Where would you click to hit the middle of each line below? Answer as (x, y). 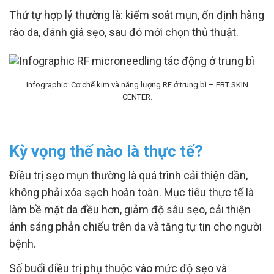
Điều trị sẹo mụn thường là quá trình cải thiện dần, (128, 175)
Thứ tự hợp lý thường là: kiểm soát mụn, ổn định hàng (137, 15)
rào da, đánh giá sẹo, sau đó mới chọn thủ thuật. (124, 32)
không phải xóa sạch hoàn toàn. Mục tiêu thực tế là (131, 192)
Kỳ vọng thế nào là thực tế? (106, 151)
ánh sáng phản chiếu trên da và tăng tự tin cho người (135, 227)
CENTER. (137, 97)
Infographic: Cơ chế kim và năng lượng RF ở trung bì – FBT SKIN (137, 85)
